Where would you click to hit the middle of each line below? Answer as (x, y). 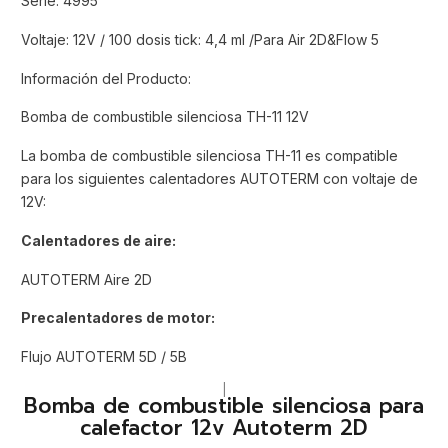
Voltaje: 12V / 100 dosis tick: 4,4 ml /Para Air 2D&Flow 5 (200, 39)
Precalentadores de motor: (118, 318)
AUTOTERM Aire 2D (86, 279)
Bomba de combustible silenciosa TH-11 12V (165, 117)
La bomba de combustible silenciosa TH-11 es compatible (209, 156)
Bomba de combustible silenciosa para (224, 405)
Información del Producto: (106, 78)
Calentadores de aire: (98, 240)
